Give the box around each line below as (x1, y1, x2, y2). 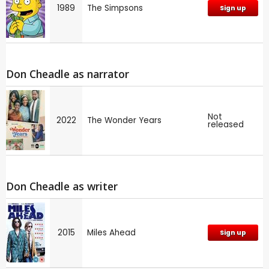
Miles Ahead (87, 226, 136, 238)
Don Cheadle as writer (6, 178, 118, 193)
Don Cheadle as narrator (6, 67, 129, 82)
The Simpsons (87, 2, 143, 14)
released (208, 118, 244, 130)
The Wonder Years (87, 114, 162, 126)
